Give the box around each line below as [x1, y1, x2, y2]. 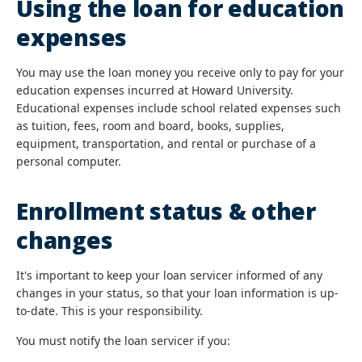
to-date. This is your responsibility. [16, 303, 203, 318]
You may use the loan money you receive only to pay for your [16, 65, 344, 80]
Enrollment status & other [16, 196, 316, 226]
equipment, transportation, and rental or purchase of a [16, 136, 316, 151]
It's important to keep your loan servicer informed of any [16, 267, 322, 283]
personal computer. [16, 154, 121, 169]
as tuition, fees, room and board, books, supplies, [16, 118, 284, 133]
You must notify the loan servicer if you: [16, 333, 230, 348]
